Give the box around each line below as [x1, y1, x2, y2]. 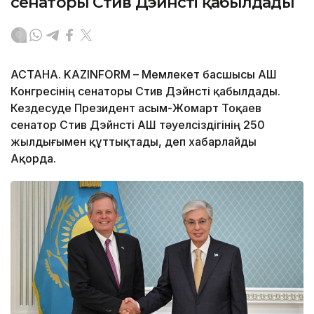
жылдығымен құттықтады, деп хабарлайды [11, 134, 257, 149]
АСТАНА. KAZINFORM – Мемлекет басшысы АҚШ [11, 67, 277, 81]
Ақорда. [11, 151, 56, 165]
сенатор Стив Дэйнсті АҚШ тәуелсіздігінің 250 [11, 117, 265, 132]
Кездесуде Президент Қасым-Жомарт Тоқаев [11, 100, 261, 115]
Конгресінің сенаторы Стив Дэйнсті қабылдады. [11, 83, 280, 98]
